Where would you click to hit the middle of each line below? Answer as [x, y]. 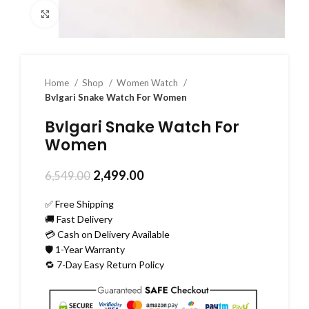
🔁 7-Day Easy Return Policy [104, 265]
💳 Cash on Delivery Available [107, 234]
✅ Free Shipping [79, 204]
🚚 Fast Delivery [79, 219]
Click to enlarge [91, 13]
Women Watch [148, 83]
